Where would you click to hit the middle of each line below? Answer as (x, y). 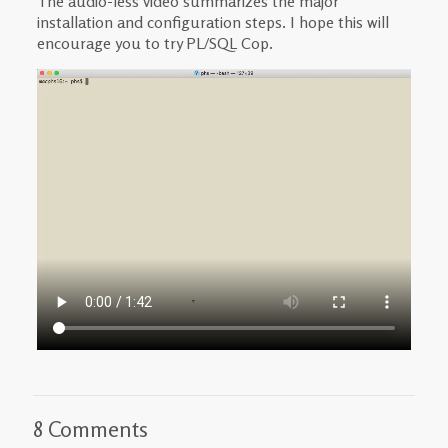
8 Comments (90, 428)
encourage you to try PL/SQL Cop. (154, 42)
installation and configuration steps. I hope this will (212, 21)
